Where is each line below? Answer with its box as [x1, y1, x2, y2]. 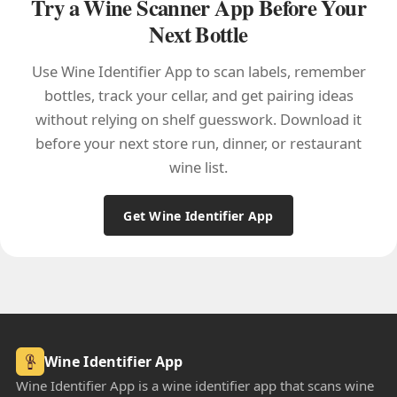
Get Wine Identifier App [123, 206, 274, 224]
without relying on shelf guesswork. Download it [35, 109, 362, 130]
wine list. [169, 157, 228, 178]
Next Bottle [149, 18, 248, 51]
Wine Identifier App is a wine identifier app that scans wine [15, 377, 374, 395]
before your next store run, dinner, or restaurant [35, 133, 362, 154]
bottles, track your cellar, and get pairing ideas [43, 85, 354, 106]
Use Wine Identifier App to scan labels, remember [31, 61, 366, 82]
